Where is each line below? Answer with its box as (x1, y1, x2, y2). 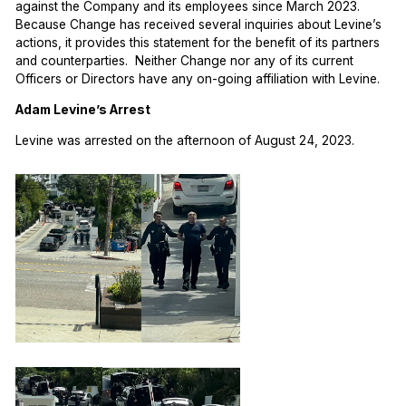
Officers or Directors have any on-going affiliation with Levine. (15, 72, 381, 87)
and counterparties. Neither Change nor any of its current (15, 53, 354, 69)
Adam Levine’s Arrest (15, 101, 151, 117)
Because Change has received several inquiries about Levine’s (15, 17, 382, 33)
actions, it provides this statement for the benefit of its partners (15, 35, 381, 51)
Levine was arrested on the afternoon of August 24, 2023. (15, 132, 355, 148)
